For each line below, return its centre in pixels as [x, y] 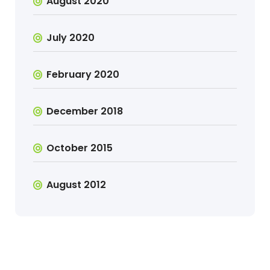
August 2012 [77, 185]
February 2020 [83, 74]
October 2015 [80, 148]
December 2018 [85, 111]
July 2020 [71, 38]
